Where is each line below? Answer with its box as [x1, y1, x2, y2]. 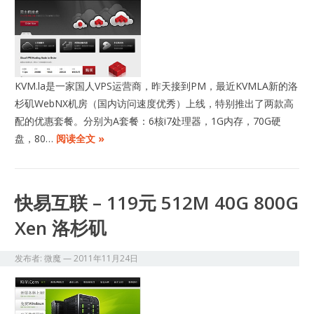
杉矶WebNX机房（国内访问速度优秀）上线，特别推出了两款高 [15, 96, 294, 110]
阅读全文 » [56, 131, 105, 145]
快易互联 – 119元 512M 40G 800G [15, 189, 299, 215]
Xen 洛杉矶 [15, 214, 107, 240]
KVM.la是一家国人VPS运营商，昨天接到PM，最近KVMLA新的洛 [15, 78, 299, 93]
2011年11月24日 [74, 252, 139, 264]
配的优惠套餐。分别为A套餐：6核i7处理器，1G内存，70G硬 [15, 114, 282, 128]
